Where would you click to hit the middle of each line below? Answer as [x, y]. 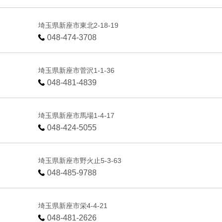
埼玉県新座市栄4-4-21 [73, 205]
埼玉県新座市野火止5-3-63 [80, 160]
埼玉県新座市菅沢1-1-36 [77, 70]
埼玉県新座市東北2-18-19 [79, 25]
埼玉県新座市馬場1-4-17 [77, 115]
